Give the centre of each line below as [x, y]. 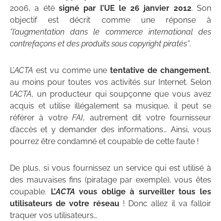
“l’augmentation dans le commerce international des [110, 32]
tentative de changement [160, 71]
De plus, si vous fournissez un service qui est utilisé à [110, 168]
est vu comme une [72, 71]
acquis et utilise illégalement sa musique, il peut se [110, 106]
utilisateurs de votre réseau [65, 204]
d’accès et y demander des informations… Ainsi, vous [110, 130]
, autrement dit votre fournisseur [147, 118]
